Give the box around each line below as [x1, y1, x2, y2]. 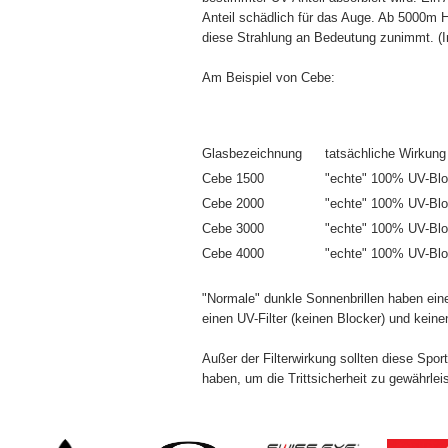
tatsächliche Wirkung [325, 146, 446, 161]
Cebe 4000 [202, 246, 264, 261]
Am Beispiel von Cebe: [202, 70, 335, 85]
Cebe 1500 [202, 171, 264, 186]
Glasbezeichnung [202, 146, 302, 161]
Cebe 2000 [202, 196, 264, 211]
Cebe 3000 [202, 221, 264, 236]
